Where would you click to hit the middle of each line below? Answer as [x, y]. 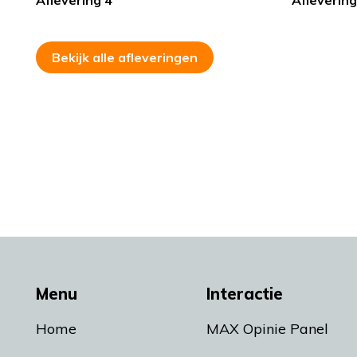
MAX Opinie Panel [267, 329]
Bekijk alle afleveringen [125, 58]
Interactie [245, 294]
